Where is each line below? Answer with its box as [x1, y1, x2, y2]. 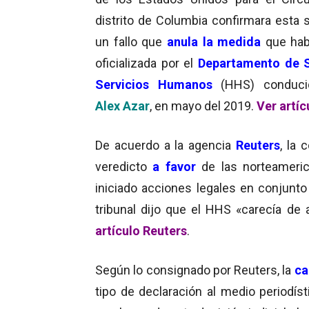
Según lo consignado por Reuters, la [95, 262, 295, 277]
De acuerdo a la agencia [95, 137, 237, 152]
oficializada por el [95, 55, 198, 70]
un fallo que [95, 34, 167, 49]
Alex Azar [95, 98, 150, 113]
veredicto [95, 159, 153, 174]
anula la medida [166, 34, 261, 49]
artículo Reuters [95, 223, 187, 238]
